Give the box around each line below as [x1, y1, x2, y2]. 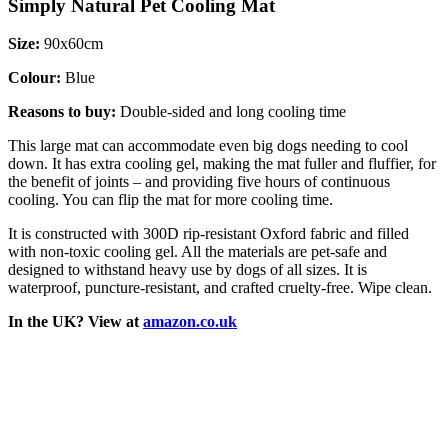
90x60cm [40, 35, 103, 53]
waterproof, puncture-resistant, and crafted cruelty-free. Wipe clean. [8, 279, 432, 297]
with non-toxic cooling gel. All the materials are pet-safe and [8, 243, 387, 261]
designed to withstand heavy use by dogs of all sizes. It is [8, 261, 367, 279]
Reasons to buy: [8, 103, 116, 121]
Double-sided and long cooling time [116, 103, 346, 121]
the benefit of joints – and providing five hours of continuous [8, 173, 390, 191]
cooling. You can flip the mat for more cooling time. [8, 191, 333, 209]
